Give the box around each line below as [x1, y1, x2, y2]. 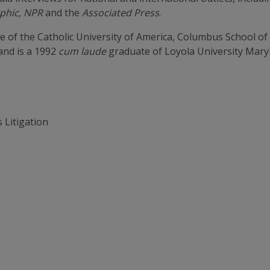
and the [45, 6, 83, 19]
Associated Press [82, 6, 160, 19]
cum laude [58, 45, 107, 58]
